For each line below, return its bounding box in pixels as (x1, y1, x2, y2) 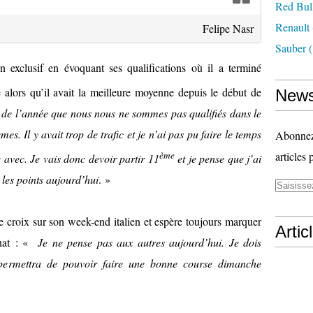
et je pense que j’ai (174, 151, 261, 166)
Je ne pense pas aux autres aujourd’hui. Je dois (38, 235, 262, 250)
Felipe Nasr (203, 20, 254, 36)
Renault (275, 20, 310, 34)
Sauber (275, 41, 306, 55)
